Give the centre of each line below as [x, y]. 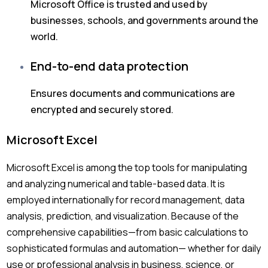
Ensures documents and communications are [133, 93]
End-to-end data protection [110, 66]
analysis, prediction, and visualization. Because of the [123, 216]
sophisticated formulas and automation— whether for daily [134, 248]
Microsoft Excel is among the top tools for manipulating [127, 167]
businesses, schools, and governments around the [145, 20]
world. [45, 36]
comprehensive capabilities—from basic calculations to [128, 232]
